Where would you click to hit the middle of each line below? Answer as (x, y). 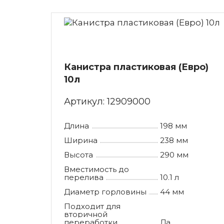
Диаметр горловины (105, 191)
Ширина (81, 140)
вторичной (86, 214)
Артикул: (85, 101)
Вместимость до (96, 169)
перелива (84, 177)
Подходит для (92, 206)
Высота (78, 154)
